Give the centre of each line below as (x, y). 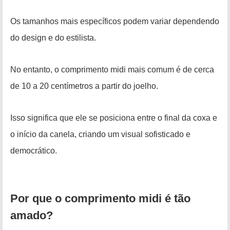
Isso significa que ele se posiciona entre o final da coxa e (114, 118)
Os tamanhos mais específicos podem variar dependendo (115, 22)
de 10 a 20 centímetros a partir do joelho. (84, 86)
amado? (32, 216)
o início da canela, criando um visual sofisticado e (100, 135)
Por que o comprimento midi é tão (100, 199)
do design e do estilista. (53, 38)
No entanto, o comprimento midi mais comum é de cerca (112, 70)
